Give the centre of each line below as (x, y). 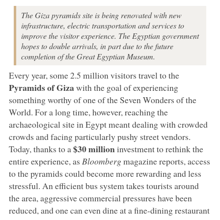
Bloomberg (101, 161)
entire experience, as (45, 161)
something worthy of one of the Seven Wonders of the (102, 99)
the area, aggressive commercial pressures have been (100, 198)
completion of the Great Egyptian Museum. (88, 56)
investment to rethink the (159, 149)
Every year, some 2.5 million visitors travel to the (94, 75)
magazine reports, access (165, 161)
